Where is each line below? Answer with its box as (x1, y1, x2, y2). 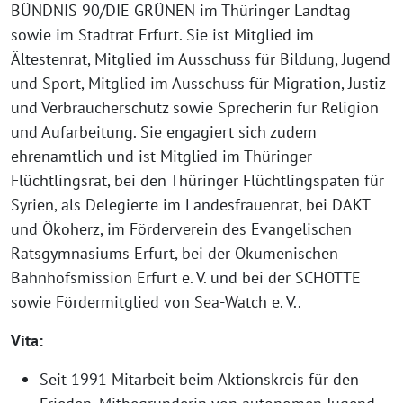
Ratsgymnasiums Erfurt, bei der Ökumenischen (11, 243, 338, 264)
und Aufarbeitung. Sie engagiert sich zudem (11, 121, 317, 143)
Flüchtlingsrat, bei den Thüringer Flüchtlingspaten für (11, 170, 384, 192)
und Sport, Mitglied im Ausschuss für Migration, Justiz (11, 73, 385, 94)
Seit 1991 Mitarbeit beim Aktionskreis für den (40, 369, 359, 390)
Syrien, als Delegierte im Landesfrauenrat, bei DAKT (11, 194, 370, 216)
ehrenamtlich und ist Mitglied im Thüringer (11, 146, 312, 167)
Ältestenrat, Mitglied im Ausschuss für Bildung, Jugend (11, 49, 390, 70)
